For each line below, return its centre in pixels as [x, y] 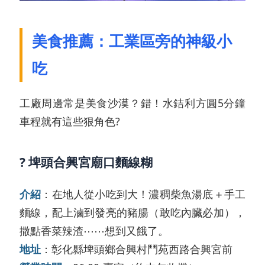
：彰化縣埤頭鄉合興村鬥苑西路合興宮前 [137, 249]
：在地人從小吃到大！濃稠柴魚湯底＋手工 [143, 194]
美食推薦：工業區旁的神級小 [132, 41]
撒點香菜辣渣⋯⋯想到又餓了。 [94, 230]
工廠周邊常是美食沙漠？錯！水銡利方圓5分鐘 [132, 103]
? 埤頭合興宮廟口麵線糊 [86, 162]
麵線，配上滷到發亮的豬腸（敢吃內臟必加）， [132, 212]
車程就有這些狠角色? [70, 121]
